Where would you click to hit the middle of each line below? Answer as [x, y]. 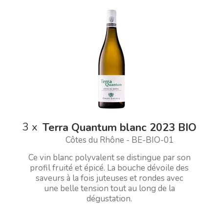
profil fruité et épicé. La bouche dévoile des [109, 168]
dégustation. [109, 198]
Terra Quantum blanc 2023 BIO [120, 127]
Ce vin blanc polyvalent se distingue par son [109, 157]
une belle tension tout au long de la [109, 188]
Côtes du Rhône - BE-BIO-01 [120, 140]
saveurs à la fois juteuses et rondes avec [109, 178]
